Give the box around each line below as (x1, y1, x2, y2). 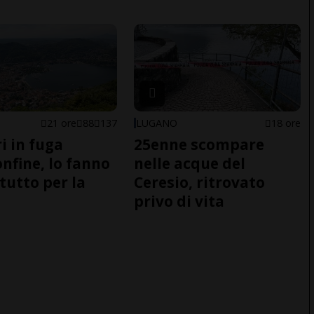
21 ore (46, 116, 76, 130)
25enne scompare (133, 134, 264, 154)
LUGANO (135, 116, 177, 130)
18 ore (271, 116, 301, 130)
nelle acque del (133, 153, 245, 173)
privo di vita (133, 191, 224, 211)
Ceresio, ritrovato (133, 172, 265, 192)
